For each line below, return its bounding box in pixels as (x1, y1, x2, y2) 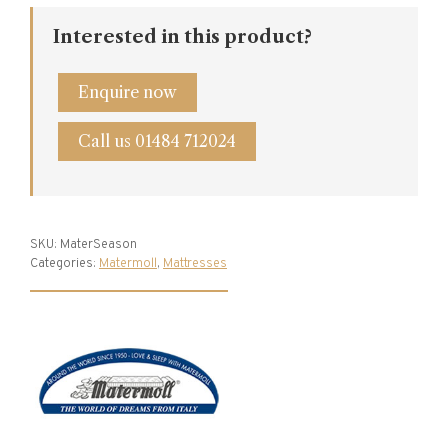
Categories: (30, 255, 99, 272)
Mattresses (163, 255, 227, 272)
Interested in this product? (53, 25, 312, 48)
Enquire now (78, 81, 177, 102)
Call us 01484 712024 (78, 130, 236, 151)
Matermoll (99, 255, 157, 272)
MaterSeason (60, 236, 137, 253)
